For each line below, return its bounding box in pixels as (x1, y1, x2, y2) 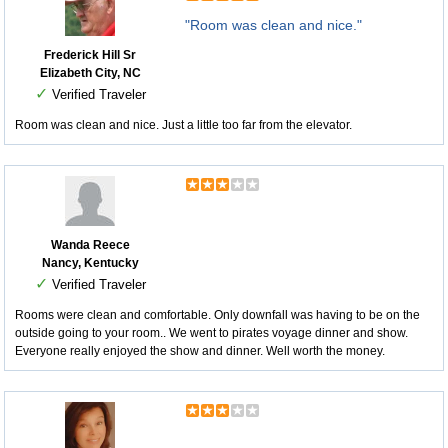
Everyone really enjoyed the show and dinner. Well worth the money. (15, 344, 385, 358)
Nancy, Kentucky (41, 256, 139, 270)
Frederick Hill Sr (44, 48, 136, 62)
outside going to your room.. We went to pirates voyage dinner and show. (15, 326, 408, 340)
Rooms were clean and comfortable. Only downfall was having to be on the (15, 308, 420, 322)
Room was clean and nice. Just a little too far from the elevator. (15, 118, 352, 132)
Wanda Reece (50, 238, 130, 252)
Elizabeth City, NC (39, 66, 141, 80)
